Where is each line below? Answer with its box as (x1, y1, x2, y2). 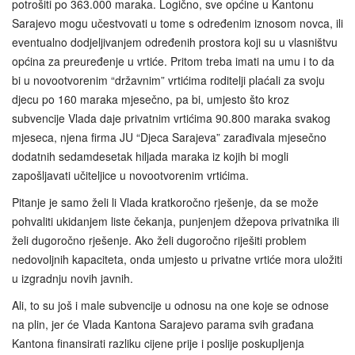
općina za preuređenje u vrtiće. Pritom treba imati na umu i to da (12, 53, 334, 70)
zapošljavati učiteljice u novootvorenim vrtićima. (12, 167, 249, 184)
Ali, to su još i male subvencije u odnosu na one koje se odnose (12, 297, 329, 314)
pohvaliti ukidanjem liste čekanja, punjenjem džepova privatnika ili (12, 213, 339, 230)
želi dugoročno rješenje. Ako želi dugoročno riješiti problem (12, 232, 307, 249)
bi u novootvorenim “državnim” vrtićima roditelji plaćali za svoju (12, 72, 325, 89)
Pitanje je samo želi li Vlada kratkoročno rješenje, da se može (12, 194, 319, 211)
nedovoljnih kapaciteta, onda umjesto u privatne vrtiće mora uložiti (12, 251, 342, 268)
